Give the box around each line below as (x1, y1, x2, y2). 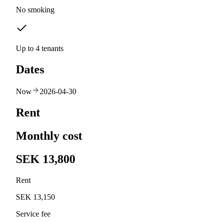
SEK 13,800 (16, 152, 75, 166)
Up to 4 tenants (16, 44, 63, 53)
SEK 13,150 (16, 192, 55, 201)
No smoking (16, 5, 55, 14)
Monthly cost (16, 129, 82, 142)
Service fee (16, 209, 51, 218)
